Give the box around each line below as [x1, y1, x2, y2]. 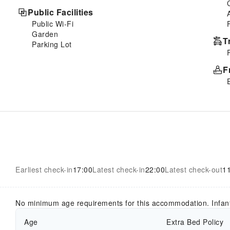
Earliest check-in [15, 164, 73, 175]
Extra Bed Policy [166, 216, 224, 227]
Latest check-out [165, 164, 222, 175]
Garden [32, 28, 58, 39]
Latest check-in [92, 164, 145, 175]
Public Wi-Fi [32, 18, 73, 29]
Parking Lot [32, 39, 72, 49]
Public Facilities [28, 6, 93, 18]
